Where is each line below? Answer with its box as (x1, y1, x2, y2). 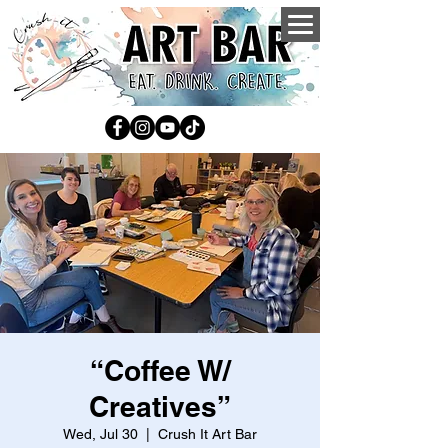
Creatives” (89, 390, 231, 423)
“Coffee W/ (89, 354, 231, 387)
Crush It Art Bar (158, 426, 257, 442)
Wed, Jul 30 (63, 426, 138, 442)
